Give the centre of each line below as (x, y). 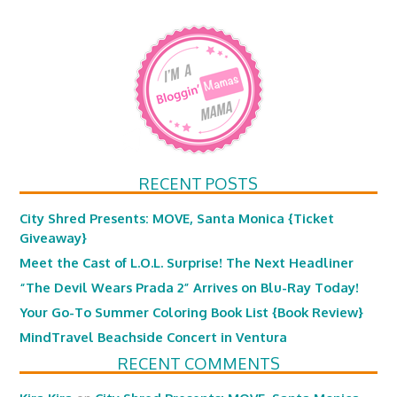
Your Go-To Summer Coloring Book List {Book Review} (192, 312)
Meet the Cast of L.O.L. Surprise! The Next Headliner (187, 262)
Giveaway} (54, 237)
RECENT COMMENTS (198, 363)
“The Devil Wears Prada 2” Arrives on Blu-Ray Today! (190, 287)
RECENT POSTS (198, 183)
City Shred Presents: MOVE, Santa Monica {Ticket (177, 218)
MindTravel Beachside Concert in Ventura (154, 337)
